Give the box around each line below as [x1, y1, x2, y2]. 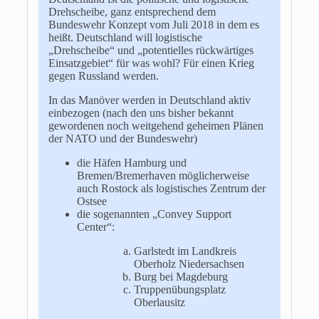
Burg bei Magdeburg [133, 270, 228, 283]
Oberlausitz [133, 296, 185, 308]
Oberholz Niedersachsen [133, 257, 244, 270]
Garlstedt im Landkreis [133, 244, 236, 257]
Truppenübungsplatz [133, 283, 226, 296]
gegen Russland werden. [48, 69, 159, 82]
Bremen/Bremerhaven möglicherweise [76, 169, 249, 182]
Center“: [76, 220, 115, 233]
